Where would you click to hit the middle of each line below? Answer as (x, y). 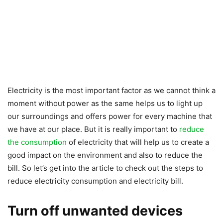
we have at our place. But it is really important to (93, 129)
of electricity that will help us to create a (138, 142)
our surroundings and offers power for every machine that (110, 116)
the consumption (37, 142)
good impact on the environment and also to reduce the (105, 155)
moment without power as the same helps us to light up (105, 103)
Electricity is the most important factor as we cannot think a (111, 90)
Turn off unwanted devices (95, 211)
